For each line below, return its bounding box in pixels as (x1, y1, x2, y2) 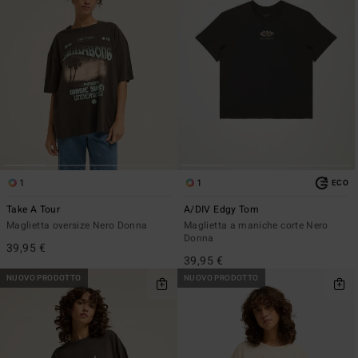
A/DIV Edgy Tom (184, 201, 260, 217)
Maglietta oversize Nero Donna (6, 217, 148, 233)
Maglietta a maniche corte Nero (184, 217, 328, 233)
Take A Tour (6, 201, 60, 217)
